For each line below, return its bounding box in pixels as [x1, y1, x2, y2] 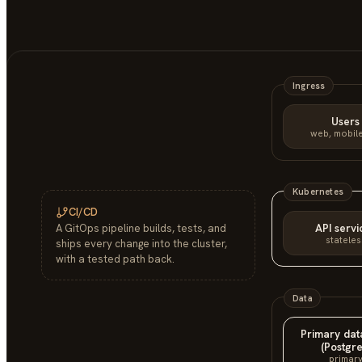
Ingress [292, 80, 326, 92]
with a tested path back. [56, 252, 175, 267]
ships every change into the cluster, [56, 237, 228, 251]
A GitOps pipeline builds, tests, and [56, 221, 227, 236]
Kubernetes [292, 186, 344, 198]
